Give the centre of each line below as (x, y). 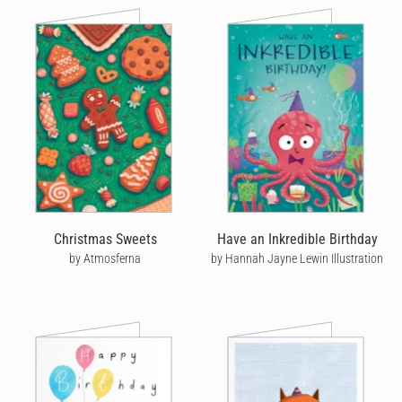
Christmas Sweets (105, 240)
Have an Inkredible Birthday (297, 240)
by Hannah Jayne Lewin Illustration (297, 259)
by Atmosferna (105, 259)
